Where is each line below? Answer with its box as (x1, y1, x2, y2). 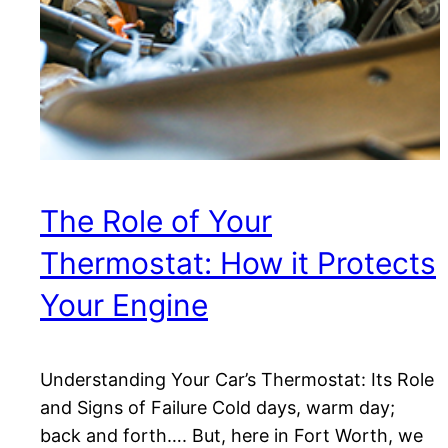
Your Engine (40, 286, 208, 323)
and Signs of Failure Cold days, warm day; (40, 396, 395, 418)
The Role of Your (40, 202, 272, 239)
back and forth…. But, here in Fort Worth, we (40, 424, 423, 446)
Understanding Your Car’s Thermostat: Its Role (40, 368, 434, 390)
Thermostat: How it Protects (40, 244, 436, 281)
